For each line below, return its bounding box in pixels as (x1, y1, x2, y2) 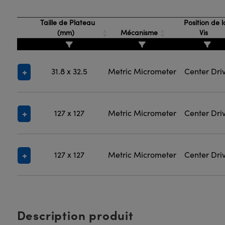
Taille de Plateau (38, 18, 95, 27)
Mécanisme (118, 28, 160, 37)
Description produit (17, 206, 134, 223)
